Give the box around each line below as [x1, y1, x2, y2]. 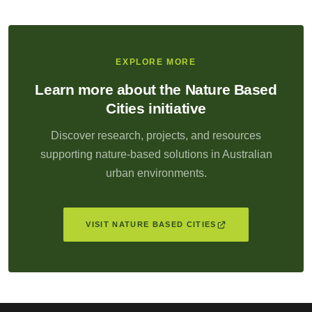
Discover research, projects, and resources [51, 130, 261, 142]
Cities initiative [106, 100, 206, 117]
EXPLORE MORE [116, 58, 196, 67]
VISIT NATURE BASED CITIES [86, 220, 217, 229]
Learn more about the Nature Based [35, 81, 277, 98]
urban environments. [105, 167, 207, 180]
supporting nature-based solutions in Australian [40, 148, 272, 161]
